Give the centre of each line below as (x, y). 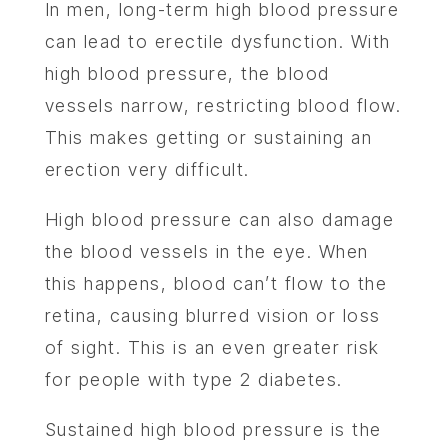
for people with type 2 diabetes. (193, 379)
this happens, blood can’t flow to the (216, 283)
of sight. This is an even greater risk (212, 347)
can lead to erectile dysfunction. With (217, 41)
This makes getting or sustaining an (208, 137)
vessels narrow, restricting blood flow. (223, 105)
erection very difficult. (147, 169)
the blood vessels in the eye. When (206, 251)
